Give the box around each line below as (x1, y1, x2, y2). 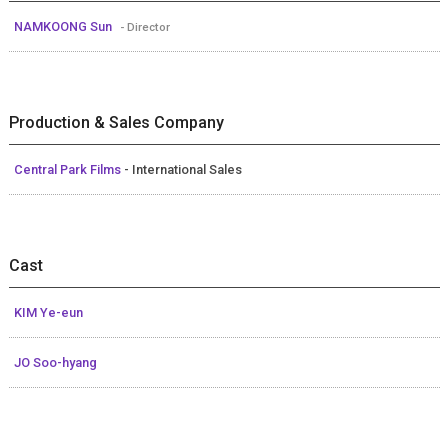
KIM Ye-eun (13, 304, 83, 320)
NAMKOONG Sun (13, 18, 115, 34)
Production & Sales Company (8, 112, 224, 132)
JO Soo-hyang (13, 354, 97, 370)
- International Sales (123, 161, 242, 177)
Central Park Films (13, 161, 124, 177)
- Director (119, 19, 170, 34)
